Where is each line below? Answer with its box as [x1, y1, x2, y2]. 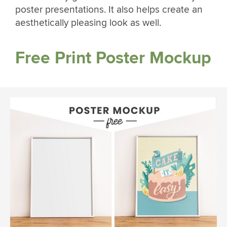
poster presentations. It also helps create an [15, 3, 203, 16]
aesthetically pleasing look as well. [15, 16, 161, 29]
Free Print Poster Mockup [15, 48, 211, 69]
